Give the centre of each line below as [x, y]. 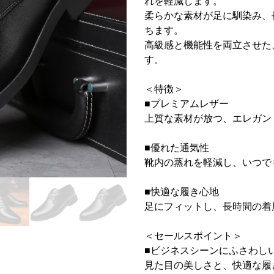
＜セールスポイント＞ [193, 236]
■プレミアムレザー [187, 104]
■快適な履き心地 [182, 192]
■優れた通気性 [177, 148]
